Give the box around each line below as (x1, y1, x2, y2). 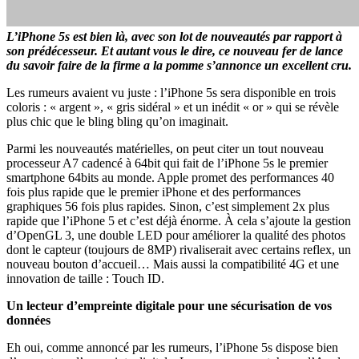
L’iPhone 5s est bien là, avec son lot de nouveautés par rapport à (6, 29, 342, 43)
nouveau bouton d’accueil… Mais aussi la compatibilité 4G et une (6, 256, 339, 271)
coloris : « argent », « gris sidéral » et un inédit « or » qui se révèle (6, 99, 339, 114)
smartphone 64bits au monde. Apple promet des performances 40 (6, 170, 334, 184)
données (6, 313, 50, 327)
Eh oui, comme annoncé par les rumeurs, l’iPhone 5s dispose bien (6, 340, 338, 354)
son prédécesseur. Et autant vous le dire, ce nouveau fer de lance (6, 43, 343, 58)
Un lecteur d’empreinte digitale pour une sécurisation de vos (6, 298, 332, 313)
